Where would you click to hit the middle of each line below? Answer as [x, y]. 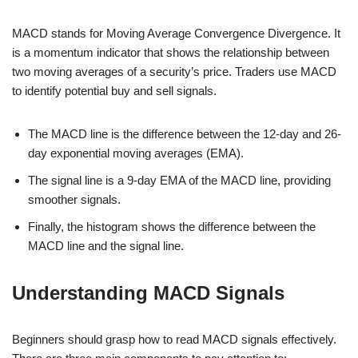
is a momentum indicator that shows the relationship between [171, 52]
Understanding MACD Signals [148, 292]
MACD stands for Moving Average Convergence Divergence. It [176, 33]
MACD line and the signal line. [106, 245]
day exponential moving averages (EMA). [136, 153]
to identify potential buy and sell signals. [114, 90]
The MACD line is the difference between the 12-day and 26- [185, 133]
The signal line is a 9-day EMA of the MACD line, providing [179, 180]
